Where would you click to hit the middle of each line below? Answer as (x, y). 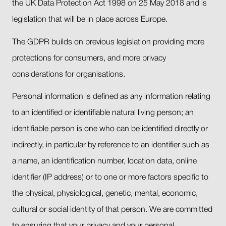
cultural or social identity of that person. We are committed (112, 210)
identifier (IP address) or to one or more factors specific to (110, 178)
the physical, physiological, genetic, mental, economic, (105, 194)
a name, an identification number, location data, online (104, 162)
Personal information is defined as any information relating (111, 97)
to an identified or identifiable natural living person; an (103, 113)
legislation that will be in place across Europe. (90, 19)
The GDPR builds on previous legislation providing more (108, 42)
